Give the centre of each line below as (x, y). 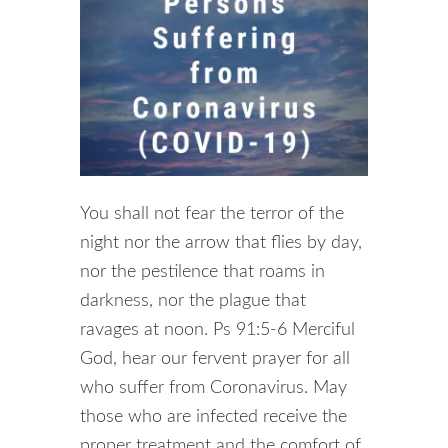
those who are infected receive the (213, 416)
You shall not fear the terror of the (212, 213)
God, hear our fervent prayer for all (215, 358)
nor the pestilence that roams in (202, 271)
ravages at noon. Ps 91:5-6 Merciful (217, 329)
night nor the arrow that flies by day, (221, 242)
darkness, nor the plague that (193, 300)
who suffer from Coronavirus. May (213, 387)
